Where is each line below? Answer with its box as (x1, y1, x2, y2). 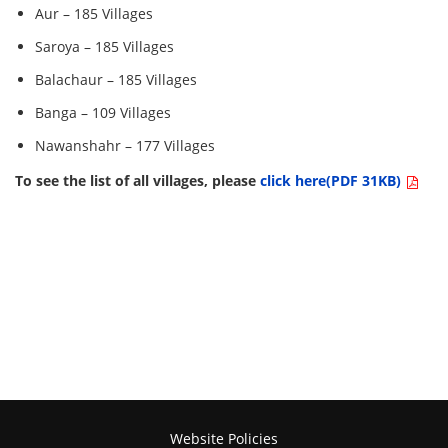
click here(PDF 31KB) (260, 171, 406, 191)
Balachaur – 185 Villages (35, 70, 198, 90)
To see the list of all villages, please (15, 171, 261, 191)
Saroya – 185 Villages (35, 37, 175, 57)
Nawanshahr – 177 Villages (35, 136, 216, 156)
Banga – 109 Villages (35, 103, 172, 123)
